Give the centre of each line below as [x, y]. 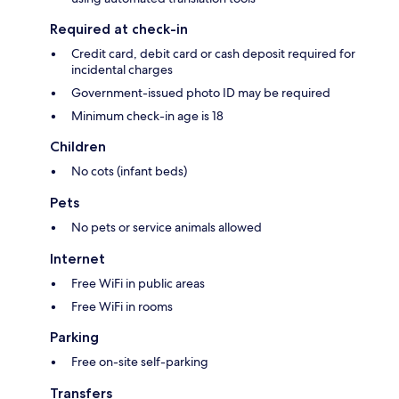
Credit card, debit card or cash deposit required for [213, 54]
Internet [77, 259]
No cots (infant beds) [129, 171]
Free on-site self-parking [140, 362]
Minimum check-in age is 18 [147, 116]
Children [78, 147]
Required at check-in [119, 29]
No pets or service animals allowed [167, 228]
